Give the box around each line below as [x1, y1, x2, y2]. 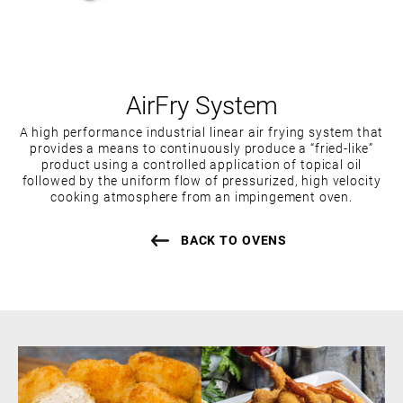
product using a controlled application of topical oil [40, 155, 363, 173]
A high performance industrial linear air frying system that [19, 122, 384, 140]
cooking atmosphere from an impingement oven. [50, 187, 353, 205]
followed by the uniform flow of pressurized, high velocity [22, 171, 381, 189]
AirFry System [125, 86, 278, 121]
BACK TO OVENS [180, 230, 288, 248]
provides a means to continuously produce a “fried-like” [29, 139, 374, 157]
